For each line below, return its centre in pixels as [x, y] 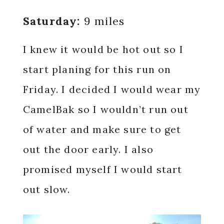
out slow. [48, 189]
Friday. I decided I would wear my [112, 89]
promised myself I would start [102, 169]
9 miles [102, 21]
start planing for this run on [97, 69]
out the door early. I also [88, 149]
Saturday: [51, 21]
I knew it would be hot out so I [103, 49]
